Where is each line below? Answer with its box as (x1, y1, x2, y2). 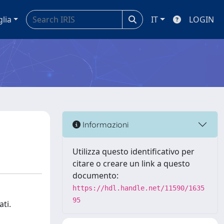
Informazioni (80, 119, 128, 129)
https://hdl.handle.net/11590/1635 (72, 184, 204, 192)
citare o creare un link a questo (72, 158, 190, 169)
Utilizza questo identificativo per (72, 146, 194, 157)
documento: (72, 170, 118, 181)
